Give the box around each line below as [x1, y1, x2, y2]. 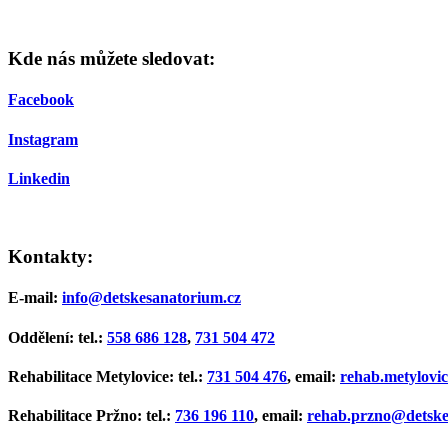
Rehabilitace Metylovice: [8, 367, 174, 385]
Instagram [8, 130, 78, 148]
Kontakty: [8, 245, 93, 267]
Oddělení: [8, 328, 74, 346]
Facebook [8, 91, 74, 109]
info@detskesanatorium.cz [62, 289, 241, 307]
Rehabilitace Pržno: [8, 407, 142, 425]
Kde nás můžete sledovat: [8, 48, 215, 70]
